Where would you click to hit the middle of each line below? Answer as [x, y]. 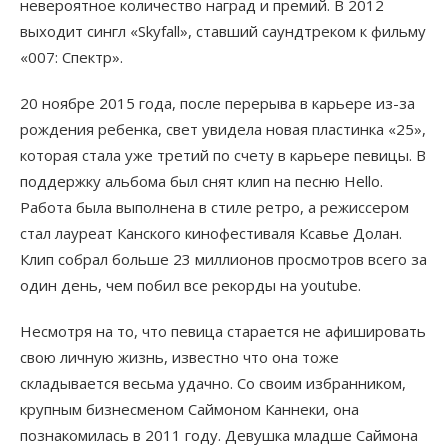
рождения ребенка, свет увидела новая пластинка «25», [223, 129]
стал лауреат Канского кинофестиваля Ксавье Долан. [211, 233]
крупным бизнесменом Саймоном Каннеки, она [189, 409]
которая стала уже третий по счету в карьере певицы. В [223, 155]
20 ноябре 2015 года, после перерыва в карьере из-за [217, 103]
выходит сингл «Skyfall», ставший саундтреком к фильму [223, 31]
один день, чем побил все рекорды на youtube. [190, 285]
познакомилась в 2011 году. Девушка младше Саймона [219, 435]
